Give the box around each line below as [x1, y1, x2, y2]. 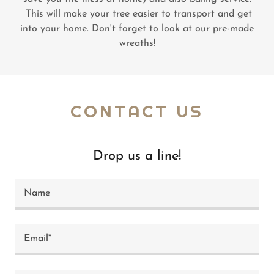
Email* [24, 234, 51, 243]
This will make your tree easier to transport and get [22, 9, 252, 19]
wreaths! [119, 39, 155, 48]
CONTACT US [70, 100, 204, 122]
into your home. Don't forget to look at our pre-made [20, 24, 254, 34]
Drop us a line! [93, 149, 181, 163]
